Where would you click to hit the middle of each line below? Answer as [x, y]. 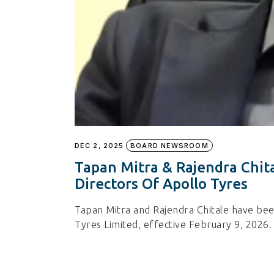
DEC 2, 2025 [99, 145]
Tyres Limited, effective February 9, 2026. [173, 224]
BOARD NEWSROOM [169, 145]
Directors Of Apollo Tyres [161, 183]
